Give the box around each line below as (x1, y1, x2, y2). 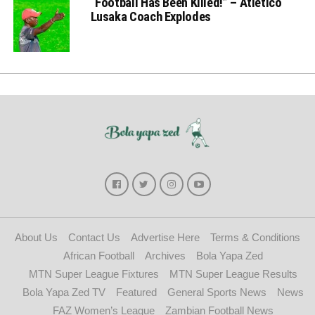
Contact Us (68, 231, 120, 243)
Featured (115, 285, 157, 298)
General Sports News (167, 285, 266, 298)
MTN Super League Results (169, 267, 297, 280)
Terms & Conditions (210, 231, 300, 243)
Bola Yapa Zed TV (22, 285, 105, 298)
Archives (144, 249, 186, 262)
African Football (63, 249, 134, 262)
